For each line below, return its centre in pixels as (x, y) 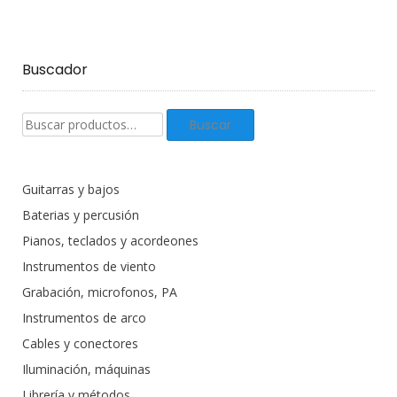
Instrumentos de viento (89, 267)
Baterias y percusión (81, 215)
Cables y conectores (80, 344)
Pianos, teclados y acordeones (110, 241)
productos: (52, 139)
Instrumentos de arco (84, 318)
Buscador (55, 70)
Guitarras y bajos (71, 190)
